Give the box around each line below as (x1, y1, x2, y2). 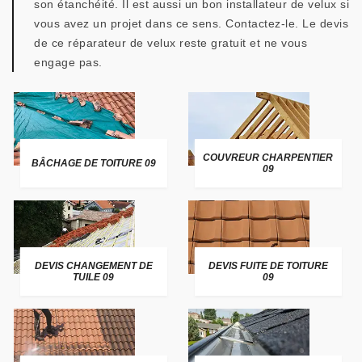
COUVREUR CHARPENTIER (203, 152, 334, 163)
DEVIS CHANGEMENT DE (34, 260, 153, 271)
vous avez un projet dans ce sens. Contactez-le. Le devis (34, 17, 348, 30)
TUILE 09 (73, 271, 115, 283)
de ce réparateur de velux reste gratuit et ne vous (34, 36, 307, 49)
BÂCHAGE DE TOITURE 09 (31, 158, 156, 169)
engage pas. (34, 56, 103, 69)
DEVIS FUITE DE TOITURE (208, 260, 328, 271)
